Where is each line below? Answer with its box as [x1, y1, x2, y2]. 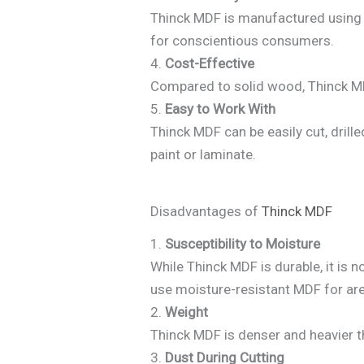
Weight [165, 304, 209, 321]
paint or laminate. [150, 146, 257, 163]
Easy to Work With [165, 101, 276, 118]
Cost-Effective [165, 55, 255, 72]
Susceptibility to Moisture [165, 236, 321, 253]
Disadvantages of [150, 203, 262, 220]
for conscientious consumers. [150, 32, 335, 50]
